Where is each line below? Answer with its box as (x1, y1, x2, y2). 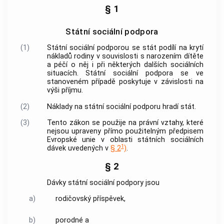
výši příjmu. (46, 86, 83, 95)
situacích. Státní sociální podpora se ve (46, 69, 203, 78)
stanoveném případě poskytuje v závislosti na (46, 77, 203, 86)
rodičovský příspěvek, (55, 194, 125, 203)
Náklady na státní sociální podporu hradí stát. (46, 102, 196, 111)
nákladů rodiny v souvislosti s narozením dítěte (46, 52, 203, 61)
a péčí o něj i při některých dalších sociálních (46, 60, 203, 69)
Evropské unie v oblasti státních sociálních (46, 135, 203, 144)
